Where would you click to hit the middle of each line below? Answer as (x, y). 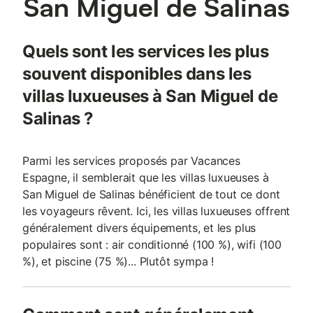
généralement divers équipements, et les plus (139, 228)
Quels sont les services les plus (146, 52)
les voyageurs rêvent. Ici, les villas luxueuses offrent (156, 211)
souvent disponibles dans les (137, 74)
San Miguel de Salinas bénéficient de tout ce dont (151, 195)
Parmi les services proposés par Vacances (131, 161)
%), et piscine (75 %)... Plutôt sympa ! (118, 262)
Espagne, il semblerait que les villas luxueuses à (146, 178)
